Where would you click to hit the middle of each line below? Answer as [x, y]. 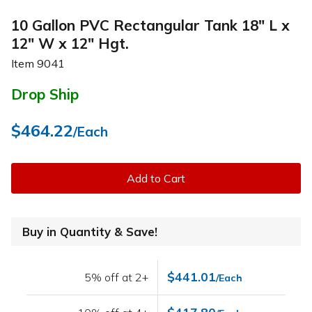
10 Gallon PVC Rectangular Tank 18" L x [150, 25]
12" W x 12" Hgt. [70, 43]
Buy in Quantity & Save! [90, 232]
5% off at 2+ [117, 278]
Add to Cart [156, 179]
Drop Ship [45, 94]
